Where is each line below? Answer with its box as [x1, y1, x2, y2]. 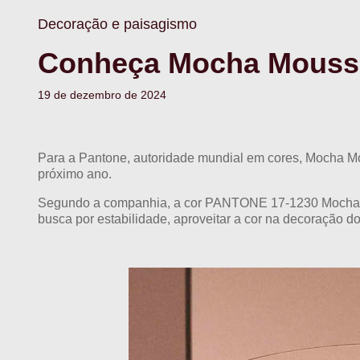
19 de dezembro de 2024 [38, 88, 166, 102]
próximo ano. [38, 167, 112, 182]
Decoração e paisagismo [38, 16, 197, 33]
